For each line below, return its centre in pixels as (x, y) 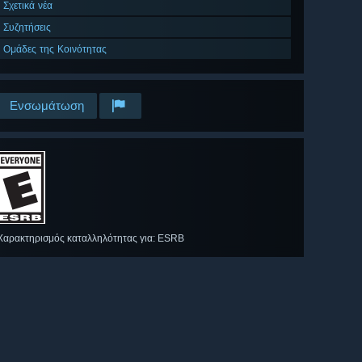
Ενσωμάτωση (47, 106)
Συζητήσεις (27, 27)
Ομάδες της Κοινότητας (55, 49)
